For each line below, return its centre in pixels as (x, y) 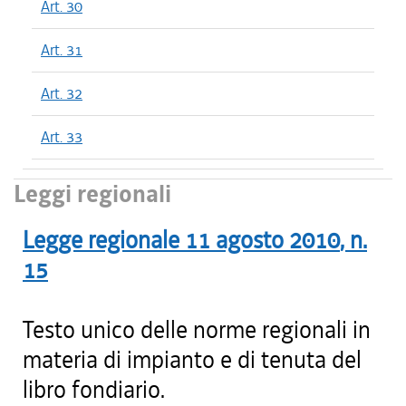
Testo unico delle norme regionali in (197, 330)
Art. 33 (62, 137)
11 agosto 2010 (262, 240)
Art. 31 (62, 50)
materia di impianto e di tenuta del (192, 360)
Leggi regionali (92, 194)
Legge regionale (101, 240)
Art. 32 (62, 93)
